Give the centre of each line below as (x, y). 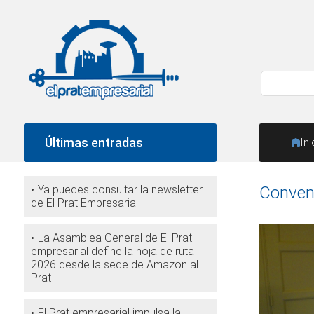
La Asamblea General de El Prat (115, 238)
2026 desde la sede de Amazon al (114, 265)
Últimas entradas (94, 143)
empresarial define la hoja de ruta (112, 251)
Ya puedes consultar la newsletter (120, 190)
